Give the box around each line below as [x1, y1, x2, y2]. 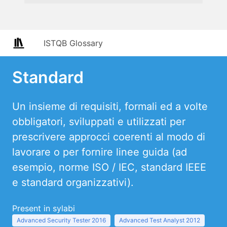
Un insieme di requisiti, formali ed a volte [12, 100, 208, 112]
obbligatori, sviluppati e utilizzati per [12, 116, 185, 128]
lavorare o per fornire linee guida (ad [12, 146, 187, 158]
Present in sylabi [12, 203, 75, 213]
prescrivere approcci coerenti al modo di [12, 131, 205, 143]
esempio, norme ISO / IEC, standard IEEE [12, 161, 206, 173]
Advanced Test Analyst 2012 [119, 216, 200, 224]
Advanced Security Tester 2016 [17, 216, 106, 224]
